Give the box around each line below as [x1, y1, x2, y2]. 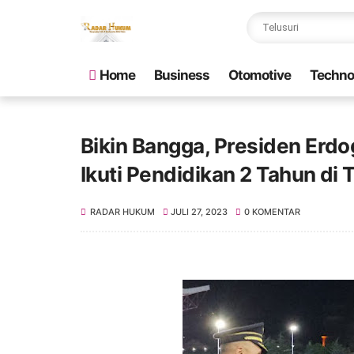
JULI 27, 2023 [171, 206, 228, 217]
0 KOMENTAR [243, 206, 300, 217]
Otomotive [228, 67, 291, 83]
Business [154, 67, 209, 83]
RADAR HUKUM [90, 206, 155, 217]
